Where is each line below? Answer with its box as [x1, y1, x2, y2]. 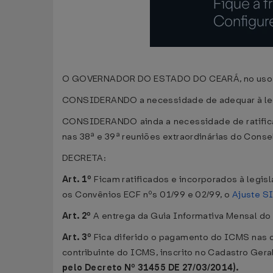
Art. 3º [62, 232, 94, 243]
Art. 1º [62, 174, 92, 185]
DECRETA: [62, 152, 107, 164]
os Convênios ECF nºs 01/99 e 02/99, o [62, 189, 232, 200]
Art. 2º [62, 210, 91, 222]
